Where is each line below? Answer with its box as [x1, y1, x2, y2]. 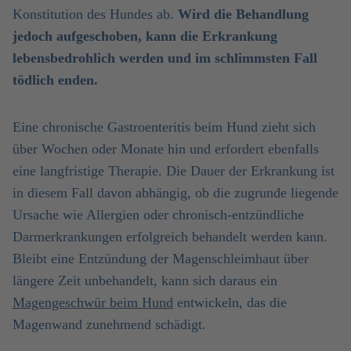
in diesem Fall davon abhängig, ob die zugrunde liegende [13, 185, 338, 201]
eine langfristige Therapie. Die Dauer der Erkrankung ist [13, 163, 335, 179]
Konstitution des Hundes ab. [13, 6, 178, 22]
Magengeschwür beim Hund [13, 295, 173, 310]
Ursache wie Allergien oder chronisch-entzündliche [13, 207, 304, 223]
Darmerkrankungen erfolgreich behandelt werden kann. [13, 229, 327, 244]
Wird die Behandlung [178, 6, 309, 22]
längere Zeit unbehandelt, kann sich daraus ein [13, 273, 277, 288]
